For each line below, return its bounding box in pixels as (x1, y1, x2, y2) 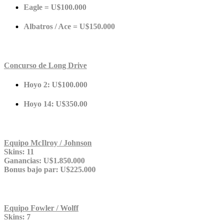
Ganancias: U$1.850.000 (4, 156, 85, 165)
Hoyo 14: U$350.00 (24, 100, 87, 109)
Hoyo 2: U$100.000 (24, 80, 87, 89)
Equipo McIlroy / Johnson (4, 138, 92, 147)
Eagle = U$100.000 (24, 3, 86, 12)
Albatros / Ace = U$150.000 (24, 22, 115, 31)
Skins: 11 (4, 147, 34, 156)
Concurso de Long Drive (4, 61, 87, 70)
